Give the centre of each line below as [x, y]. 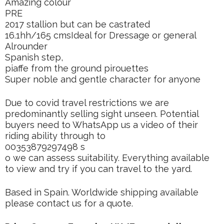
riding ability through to [55, 136]
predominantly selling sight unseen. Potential [102, 114]
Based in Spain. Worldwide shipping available [102, 192]
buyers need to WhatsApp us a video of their [101, 125]
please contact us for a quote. [69, 203]
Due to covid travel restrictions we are [87, 103]
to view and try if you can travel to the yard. [98, 169]
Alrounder [26, 46]
